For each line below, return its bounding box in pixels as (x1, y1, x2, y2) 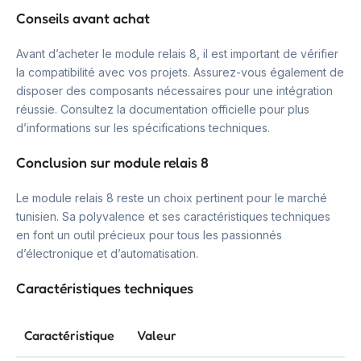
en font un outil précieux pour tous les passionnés (16, 228, 282, 242)
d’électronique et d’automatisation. (16, 247, 198, 260)
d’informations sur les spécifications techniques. (16, 121, 270, 135)
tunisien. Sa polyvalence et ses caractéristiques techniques (16, 210, 330, 223)
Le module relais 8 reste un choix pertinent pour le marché (16, 191, 327, 205)
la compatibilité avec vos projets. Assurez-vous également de (16, 65, 344, 79)
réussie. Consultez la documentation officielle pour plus (16, 102, 309, 116)
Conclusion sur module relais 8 (16, 154, 209, 171)
